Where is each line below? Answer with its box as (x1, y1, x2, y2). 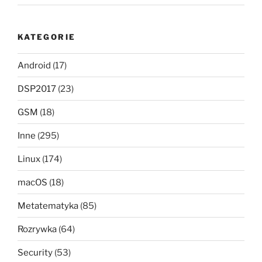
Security (18, 247, 53, 258)
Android (18, 60, 51, 71)
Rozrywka (18, 223, 57, 235)
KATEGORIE (18, 32, 76, 42)
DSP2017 (18, 83, 56, 94)
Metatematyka (18, 200, 78, 211)
